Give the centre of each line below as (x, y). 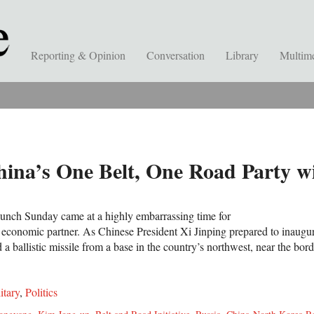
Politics (41, 292)
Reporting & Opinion (78, 55)
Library (242, 55)
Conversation (176, 55)
